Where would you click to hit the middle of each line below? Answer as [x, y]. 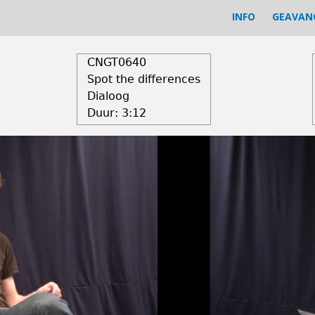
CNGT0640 [116, 62]
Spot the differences [143, 79]
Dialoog [108, 96]
